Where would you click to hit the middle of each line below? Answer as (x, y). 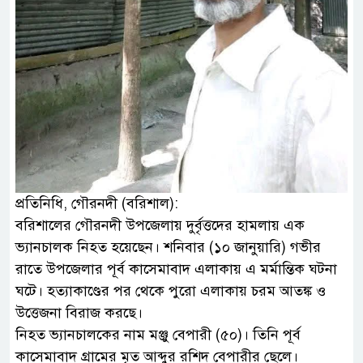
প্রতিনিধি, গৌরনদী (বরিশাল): (97, 204)
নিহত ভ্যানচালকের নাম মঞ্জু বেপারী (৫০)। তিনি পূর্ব (158, 335)
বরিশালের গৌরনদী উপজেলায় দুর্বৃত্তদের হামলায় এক (160, 226)
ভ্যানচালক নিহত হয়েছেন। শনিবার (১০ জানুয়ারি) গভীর (168, 248)
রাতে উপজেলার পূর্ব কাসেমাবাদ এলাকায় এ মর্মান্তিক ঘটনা (176, 269)
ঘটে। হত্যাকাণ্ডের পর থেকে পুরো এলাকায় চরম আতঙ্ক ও (171, 291)
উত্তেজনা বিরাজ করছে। (79, 313)
